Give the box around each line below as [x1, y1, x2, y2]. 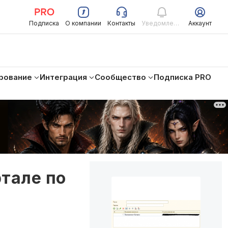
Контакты [107, 19, 135, 27]
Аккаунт [188, 19, 212, 27]
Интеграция [40, 72, 87, 82]
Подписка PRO [154, 72, 211, 82]
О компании [65, 19, 101, 27]
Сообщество [95, 72, 146, 82]
